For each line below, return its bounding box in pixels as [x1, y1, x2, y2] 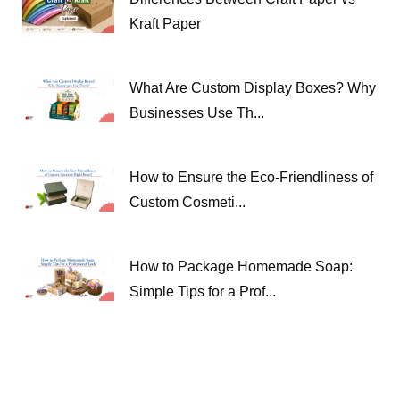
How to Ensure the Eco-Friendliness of [129, 170, 373, 186]
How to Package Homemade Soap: [129, 259, 353, 275]
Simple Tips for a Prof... [129, 284, 276, 300]
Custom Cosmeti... [129, 195, 246, 211]
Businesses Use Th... [129, 105, 264, 121]
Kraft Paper [129, 16, 201, 32]
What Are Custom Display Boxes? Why [129, 80, 376, 96]
